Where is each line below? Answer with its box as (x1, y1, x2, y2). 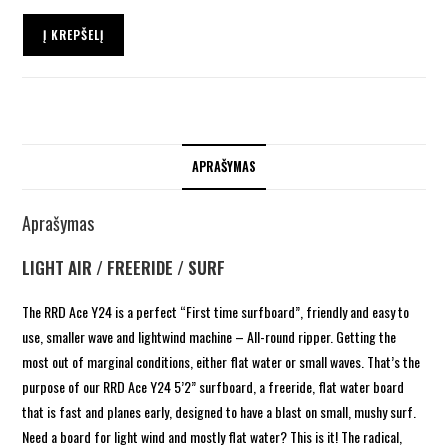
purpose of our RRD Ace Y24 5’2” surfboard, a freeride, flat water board (22, 375, 405, 397)
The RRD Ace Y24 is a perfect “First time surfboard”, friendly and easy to (22, 300, 410, 322)
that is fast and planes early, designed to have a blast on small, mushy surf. (22, 400, 417, 422)
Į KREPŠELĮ (43, 25, 105, 43)
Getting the (336, 325, 397, 347)
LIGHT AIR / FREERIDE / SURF (22, 254, 226, 280)
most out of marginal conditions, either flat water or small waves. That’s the (22, 350, 421, 372)
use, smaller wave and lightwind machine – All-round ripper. (22, 325, 337, 347)
